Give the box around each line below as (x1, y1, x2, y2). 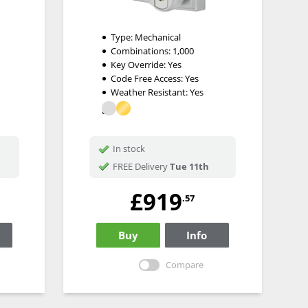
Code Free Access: (111, 72, 186, 85)
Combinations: (111, 45, 173, 58)
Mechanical (135, 31, 181, 44)
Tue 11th (170, 160, 210, 173)
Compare (165, 258, 203, 271)
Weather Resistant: (111, 86, 190, 99)
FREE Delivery (113, 160, 168, 173)
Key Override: (111, 58, 168, 71)
